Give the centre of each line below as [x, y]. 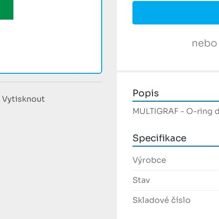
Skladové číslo [162, 200]
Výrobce [149, 160]
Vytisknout [23, 99]
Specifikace [159, 138]
